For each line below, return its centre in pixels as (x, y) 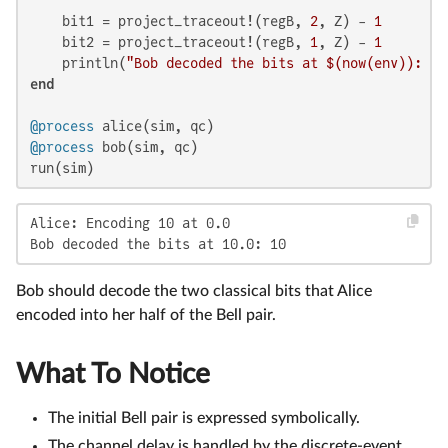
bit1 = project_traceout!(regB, (170, 20)
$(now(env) (366, 62)
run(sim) (62, 167)
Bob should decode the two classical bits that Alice (194, 290)
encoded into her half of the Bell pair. (146, 314)
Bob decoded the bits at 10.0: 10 (158, 243)
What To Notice (113, 373)
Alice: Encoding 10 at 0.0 (130, 222)
